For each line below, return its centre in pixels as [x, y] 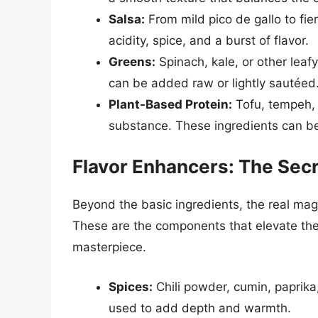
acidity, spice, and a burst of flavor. [209, 40]
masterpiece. [109, 247]
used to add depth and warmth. [200, 308]
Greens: [132, 61]
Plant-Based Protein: [170, 104]
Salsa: [127, 19]
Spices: [131, 286]
